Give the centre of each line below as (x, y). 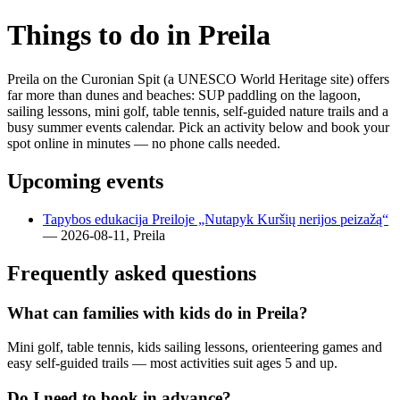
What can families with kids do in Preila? (158, 312)
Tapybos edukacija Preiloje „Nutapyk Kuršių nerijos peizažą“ (216, 219)
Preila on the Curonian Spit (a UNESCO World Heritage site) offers (198, 79)
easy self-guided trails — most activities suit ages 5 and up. (172, 363)
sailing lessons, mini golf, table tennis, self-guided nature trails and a (198, 111)
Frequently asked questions (132, 273)
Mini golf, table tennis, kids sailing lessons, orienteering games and (195, 347)
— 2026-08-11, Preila (104, 235)
